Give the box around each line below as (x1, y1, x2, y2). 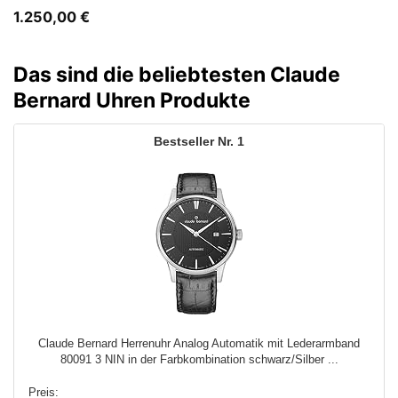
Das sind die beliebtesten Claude (13, 61, 340, 87)
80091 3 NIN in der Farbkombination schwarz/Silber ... (60, 353, 338, 367)
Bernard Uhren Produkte (13, 87, 251, 113)
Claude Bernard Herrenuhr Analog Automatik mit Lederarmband (38, 337, 360, 351)
